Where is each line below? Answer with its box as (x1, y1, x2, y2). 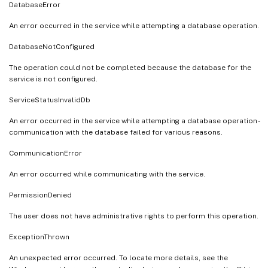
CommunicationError (9, 148, 82, 157)
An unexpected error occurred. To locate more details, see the (9, 253, 228, 262)
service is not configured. (9, 74, 98, 83)
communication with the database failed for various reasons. (9, 127, 223, 136)
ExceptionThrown (9, 232, 69, 241)
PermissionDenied (9, 190, 72, 199)
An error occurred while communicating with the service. (9, 169, 205, 178)
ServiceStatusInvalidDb (9, 95, 90, 104)
